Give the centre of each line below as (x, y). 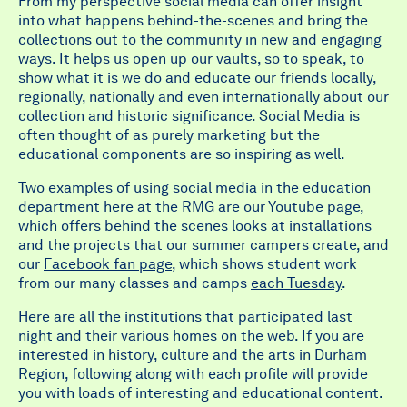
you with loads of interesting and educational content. (201, 393)
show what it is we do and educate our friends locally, (197, 78)
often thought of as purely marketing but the (169, 135)
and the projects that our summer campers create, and (203, 245)
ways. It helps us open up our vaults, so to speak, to (191, 59)
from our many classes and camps (134, 283)
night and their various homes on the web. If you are (191, 336)
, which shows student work (264, 264)
